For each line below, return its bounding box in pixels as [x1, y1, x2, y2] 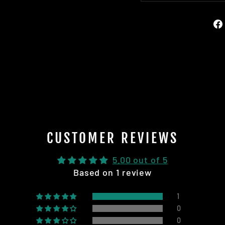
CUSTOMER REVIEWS [46, 130, 179, 147]
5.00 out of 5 [112, 154, 168, 166]
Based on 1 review [73, 167, 152, 178]
